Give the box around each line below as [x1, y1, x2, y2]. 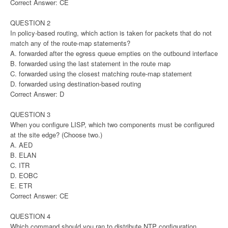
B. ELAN [10, 150, 36, 160]
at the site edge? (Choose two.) [10, 130, 102, 140]
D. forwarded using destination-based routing [10, 79, 141, 89]
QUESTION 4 [10, 211, 50, 221]
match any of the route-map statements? [10, 38, 130, 48]
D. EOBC [10, 170, 38, 181]
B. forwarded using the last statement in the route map [10, 59, 170, 69]
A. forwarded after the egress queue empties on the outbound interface [10, 48, 218, 59]
